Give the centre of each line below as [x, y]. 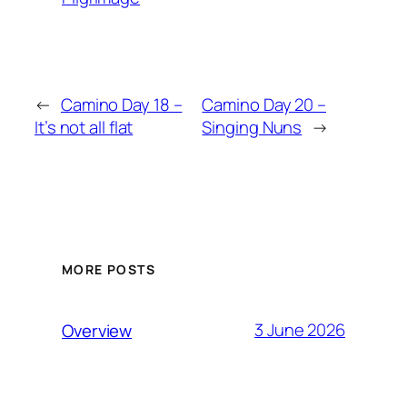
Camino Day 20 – [264, 105]
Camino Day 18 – [121, 105]
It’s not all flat [84, 128]
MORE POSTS [109, 269]
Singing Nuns [252, 128]
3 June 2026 [300, 330]
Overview [97, 330]
